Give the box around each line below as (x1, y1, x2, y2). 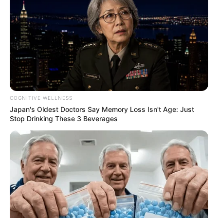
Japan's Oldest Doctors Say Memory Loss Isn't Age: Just (10, 105, 194, 114)
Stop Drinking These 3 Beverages (10, 114, 118, 123)
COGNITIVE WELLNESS (10, 95, 73, 101)
